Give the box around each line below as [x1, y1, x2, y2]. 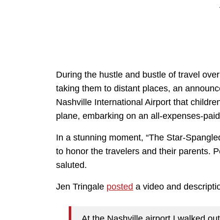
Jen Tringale [56, 182, 107, 192]
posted [107, 182, 133, 192]
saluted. [56, 160, 87, 170]
